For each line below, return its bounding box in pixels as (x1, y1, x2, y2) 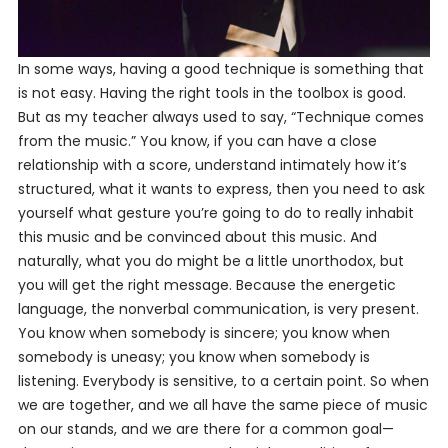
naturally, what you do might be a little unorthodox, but (17, 251, 404, 272)
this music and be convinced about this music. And (17, 227, 377, 248)
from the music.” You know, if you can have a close (17, 131, 377, 152)
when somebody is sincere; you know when (84, 323, 390, 344)
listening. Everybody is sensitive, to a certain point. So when (17, 371, 429, 392)
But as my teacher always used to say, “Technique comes (17, 107, 424, 128)
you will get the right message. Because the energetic (17, 275, 396, 296)
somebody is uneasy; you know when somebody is (17, 347, 370, 368)
